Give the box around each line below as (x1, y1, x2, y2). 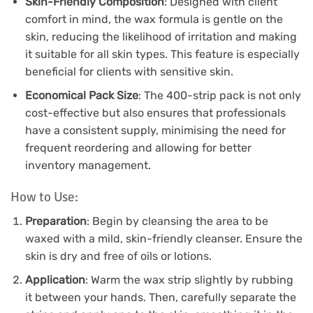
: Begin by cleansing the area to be (86, 214, 268, 228)
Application (24, 273, 85, 287)
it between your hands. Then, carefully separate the (24, 291, 296, 305)
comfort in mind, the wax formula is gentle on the (24, 12, 283, 26)
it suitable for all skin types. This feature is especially (24, 47, 300, 61)
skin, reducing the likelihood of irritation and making (24, 29, 297, 43)
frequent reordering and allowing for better (24, 141, 252, 155)
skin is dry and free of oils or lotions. (24, 249, 212, 263)
